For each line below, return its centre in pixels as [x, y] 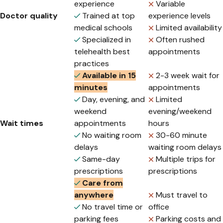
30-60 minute [181, 135]
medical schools [103, 28]
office [159, 207]
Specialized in [107, 40]
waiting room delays [185, 147]
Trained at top [109, 16]
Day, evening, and [113, 100]
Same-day [101, 159]
